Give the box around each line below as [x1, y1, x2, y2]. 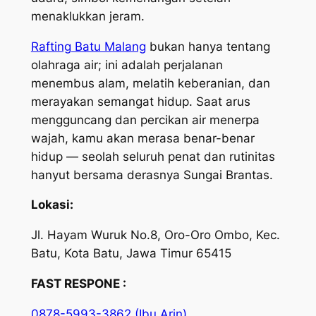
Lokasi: [30, 197, 73, 212]
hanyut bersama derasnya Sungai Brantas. [30, 167, 273, 182]
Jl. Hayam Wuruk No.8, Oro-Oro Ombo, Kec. [30, 228, 280, 243]
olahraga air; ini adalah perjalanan [30, 57, 223, 72]
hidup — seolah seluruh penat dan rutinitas [30, 149, 275, 164]
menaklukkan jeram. [30, 8, 145, 23]
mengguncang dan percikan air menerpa [30, 112, 260, 127]
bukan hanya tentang [145, 39, 270, 54]
